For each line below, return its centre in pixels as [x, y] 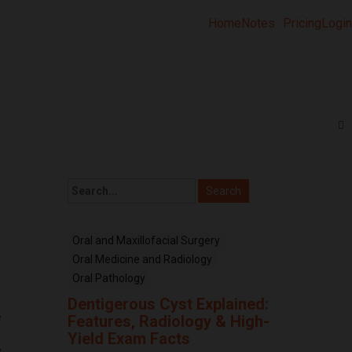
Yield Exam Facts [129, 339]
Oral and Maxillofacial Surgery [146, 241]
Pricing [302, 23]
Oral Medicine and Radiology [142, 260]
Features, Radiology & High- [169, 322]
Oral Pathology [109, 279]
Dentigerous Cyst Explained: [168, 304]
